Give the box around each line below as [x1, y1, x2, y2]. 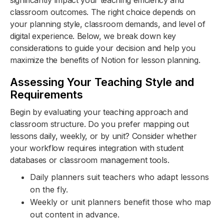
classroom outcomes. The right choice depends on [10, 7, 195, 17]
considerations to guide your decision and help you [10, 43, 195, 53]
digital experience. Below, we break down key [10, 31, 176, 41]
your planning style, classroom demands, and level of [10, 19, 205, 29]
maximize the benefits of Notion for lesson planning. [10, 55, 200, 65]
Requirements [10, 88, 83, 101]
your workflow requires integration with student [10, 143, 183, 153]
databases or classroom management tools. [10, 155, 169, 165]
